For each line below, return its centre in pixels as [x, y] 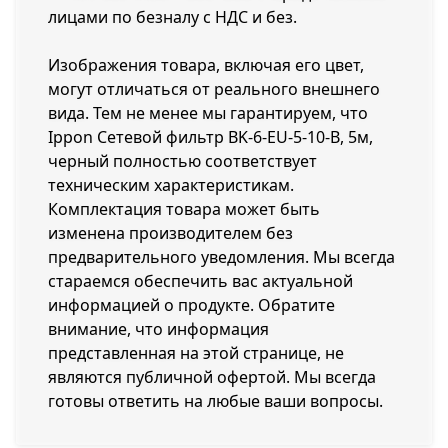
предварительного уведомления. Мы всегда [221, 257]
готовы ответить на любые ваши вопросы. [215, 401]
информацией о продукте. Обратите [191, 305]
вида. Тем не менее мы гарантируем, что [208, 113]
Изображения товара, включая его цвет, [206, 65]
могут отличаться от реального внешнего [214, 89]
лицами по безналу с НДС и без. [172, 17]
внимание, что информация [158, 329]
